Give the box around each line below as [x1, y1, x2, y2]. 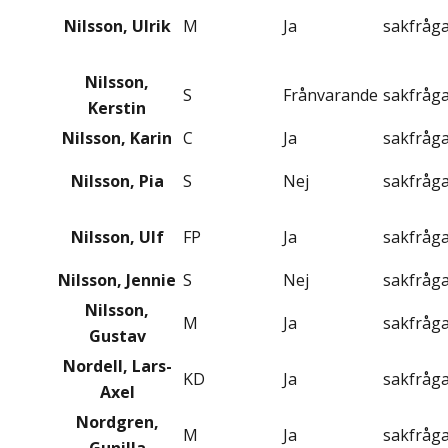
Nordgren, [75, 411, 159, 434]
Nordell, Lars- [62, 355, 172, 378]
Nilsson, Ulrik [63, 15, 171, 38]
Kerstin [88, 97, 146, 120]
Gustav [88, 325, 146, 348]
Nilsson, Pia [70, 170, 164, 193]
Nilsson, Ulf [70, 226, 164, 249]
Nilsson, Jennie [58, 269, 176, 292]
